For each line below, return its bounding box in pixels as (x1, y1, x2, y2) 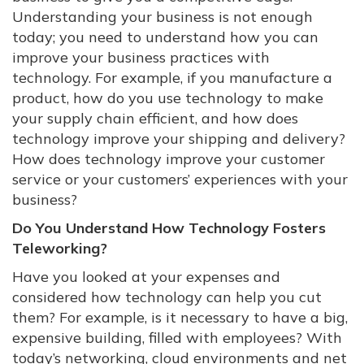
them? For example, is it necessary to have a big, (12, 308, 348, 327)
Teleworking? (12, 239, 107, 258)
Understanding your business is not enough (12, 7, 313, 26)
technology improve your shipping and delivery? (12, 129, 345, 148)
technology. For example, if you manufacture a (12, 68, 332, 87)
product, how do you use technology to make (12, 89, 323, 107)
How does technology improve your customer (12, 149, 325, 168)
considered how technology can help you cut (12, 288, 322, 306)
